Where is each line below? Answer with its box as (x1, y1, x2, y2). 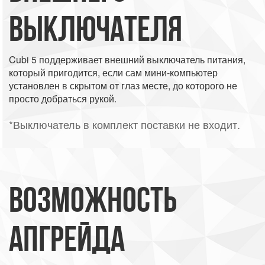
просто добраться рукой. (9, 91, 117, 105)
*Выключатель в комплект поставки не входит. (9, 116, 240, 132)
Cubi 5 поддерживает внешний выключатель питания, (9, 52, 245, 66)
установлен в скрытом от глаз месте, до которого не (9, 78, 237, 92)
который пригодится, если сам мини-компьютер (9, 65, 218, 79)
